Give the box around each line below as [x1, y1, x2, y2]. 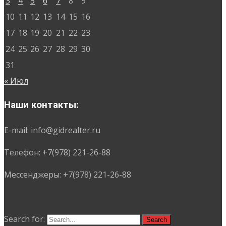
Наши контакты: [4, 99, 79, 111]
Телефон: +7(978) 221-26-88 [4, 146, 110, 158]
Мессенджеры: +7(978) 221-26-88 [4, 168, 131, 180]
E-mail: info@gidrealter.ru [4, 124, 100, 136]
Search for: [4, 213, 45, 224]
